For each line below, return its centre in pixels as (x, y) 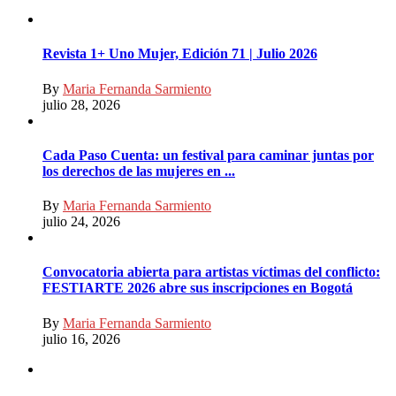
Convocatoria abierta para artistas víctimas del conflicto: (211, 272)
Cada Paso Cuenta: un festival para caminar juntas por (208, 155)
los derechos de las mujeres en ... (139, 171)
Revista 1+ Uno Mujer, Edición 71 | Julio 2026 (180, 54)
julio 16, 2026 (81, 339)
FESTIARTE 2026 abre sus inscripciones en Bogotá (198, 288)
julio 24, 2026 (81, 222)
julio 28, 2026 (81, 104)
